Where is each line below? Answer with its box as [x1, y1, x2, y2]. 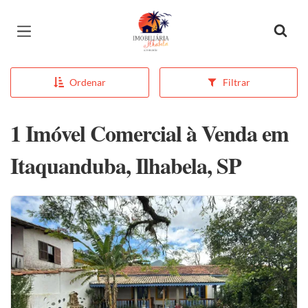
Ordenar [69, 76, 106, 88]
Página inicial [133, 12, 210, 29]
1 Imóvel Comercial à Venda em [10, 117, 289, 149]
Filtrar [222, 76, 250, 88]
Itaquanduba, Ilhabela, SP [10, 149, 241, 181]
